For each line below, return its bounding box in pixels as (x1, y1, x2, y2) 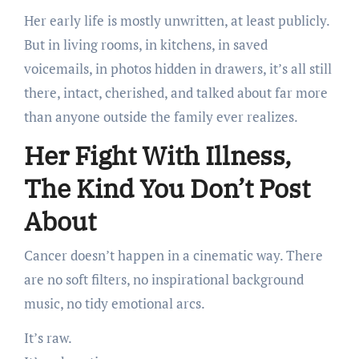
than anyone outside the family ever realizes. (23, 107, 298, 127)
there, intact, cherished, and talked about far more (23, 83, 328, 103)
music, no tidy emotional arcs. (23, 293, 205, 313)
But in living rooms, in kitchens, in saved (23, 35, 268, 54)
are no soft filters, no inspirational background (23, 269, 304, 288)
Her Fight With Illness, (23, 139, 292, 173)
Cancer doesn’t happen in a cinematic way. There (23, 245, 323, 264)
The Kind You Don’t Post (23, 171, 310, 206)
